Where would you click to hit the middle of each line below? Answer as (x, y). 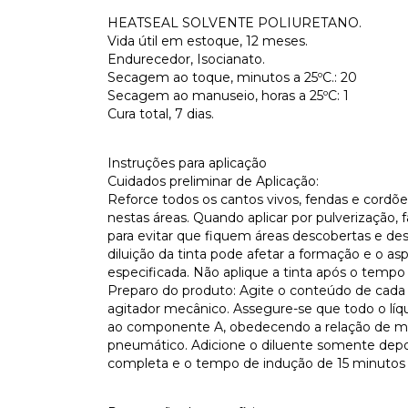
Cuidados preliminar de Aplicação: (213, 181)
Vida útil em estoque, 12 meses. (208, 41)
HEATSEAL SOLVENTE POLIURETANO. (235, 23)
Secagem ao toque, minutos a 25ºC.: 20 (232, 77)
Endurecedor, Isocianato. (186, 59)
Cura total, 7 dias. (161, 114)
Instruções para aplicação (187, 163)
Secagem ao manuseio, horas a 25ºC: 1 (228, 96)
